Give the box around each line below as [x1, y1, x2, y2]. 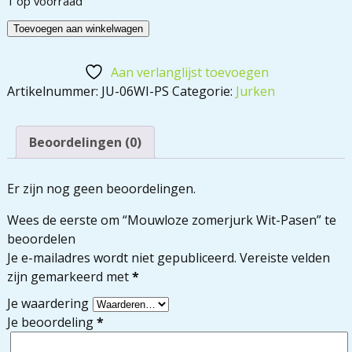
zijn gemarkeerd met [6, 268, 132, 286]
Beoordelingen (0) [28, 134, 141, 152]
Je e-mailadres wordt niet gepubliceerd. [6, 249, 236, 267]
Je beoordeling [6, 313, 97, 332]
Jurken [235, 82, 275, 101]
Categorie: [171, 82, 236, 101]
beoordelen [6, 230, 75, 248]
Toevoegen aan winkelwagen [13, 23, 143, 35]
